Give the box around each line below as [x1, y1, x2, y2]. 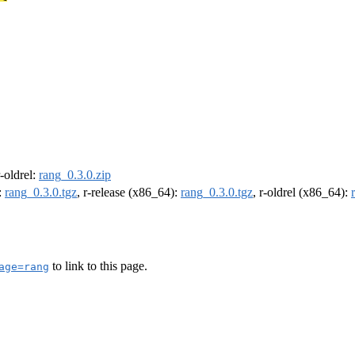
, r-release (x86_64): [77, 185, 181, 200]
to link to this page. [49, 258, 147, 273]
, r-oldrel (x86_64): [253, 185, 351, 200]
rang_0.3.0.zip [39, 168, 111, 182]
